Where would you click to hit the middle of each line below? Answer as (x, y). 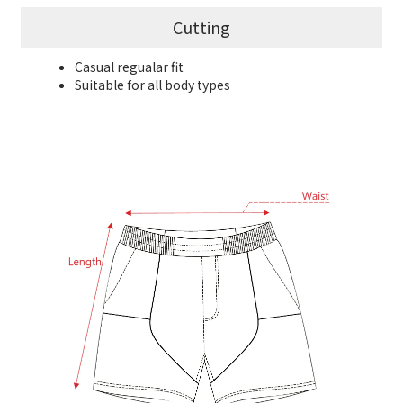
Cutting (201, 27)
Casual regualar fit (129, 67)
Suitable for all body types (152, 85)
